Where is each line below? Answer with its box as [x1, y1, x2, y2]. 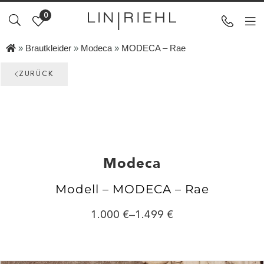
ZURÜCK [18, 71, 54, 78]
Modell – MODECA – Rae [55, 182, 209, 196]
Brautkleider [25, 43, 71, 53]
